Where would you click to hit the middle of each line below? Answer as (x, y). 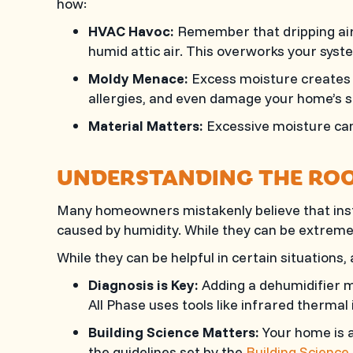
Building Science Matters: (174, 332)
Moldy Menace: (138, 78)
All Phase (117, 305)
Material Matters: (146, 126)
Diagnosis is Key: (143, 285)
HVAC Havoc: (131, 31)
